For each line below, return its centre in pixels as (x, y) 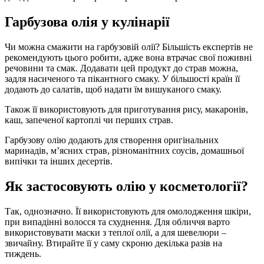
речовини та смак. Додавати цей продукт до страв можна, (121, 68)
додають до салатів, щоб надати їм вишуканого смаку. (113, 89)
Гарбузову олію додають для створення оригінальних (112, 140)
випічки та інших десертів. (59, 161)
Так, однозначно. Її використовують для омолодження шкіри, (128, 211)
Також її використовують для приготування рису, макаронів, (126, 109)
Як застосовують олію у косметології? (126, 186)
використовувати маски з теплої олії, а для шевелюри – (115, 232)
